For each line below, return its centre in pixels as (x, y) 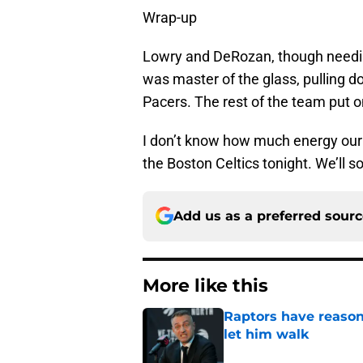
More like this (205, 285)
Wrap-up (170, 17)
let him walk (266, 334)
